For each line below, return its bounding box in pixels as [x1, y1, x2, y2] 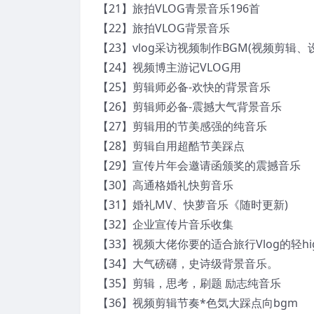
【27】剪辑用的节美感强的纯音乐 [97, 118, 267, 134]
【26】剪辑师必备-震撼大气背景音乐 [97, 98, 282, 114]
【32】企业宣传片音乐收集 [97, 216, 233, 232]
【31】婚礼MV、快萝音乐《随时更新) [97, 196, 288, 212]
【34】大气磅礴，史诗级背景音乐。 [97, 255, 278, 271]
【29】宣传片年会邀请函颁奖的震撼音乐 [97, 157, 301, 173]
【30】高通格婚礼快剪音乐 [97, 177, 233, 193]
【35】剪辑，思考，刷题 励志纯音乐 [97, 275, 281, 291]
